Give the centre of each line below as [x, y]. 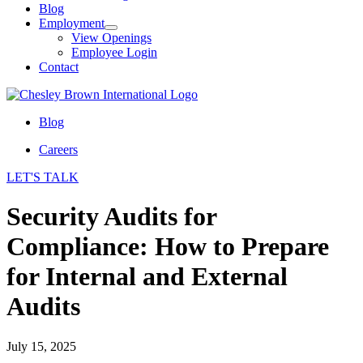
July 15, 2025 [41, 346]
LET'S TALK [43, 177]
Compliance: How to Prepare [168, 247]
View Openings [111, 38]
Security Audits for [111, 217]
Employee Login [114, 52]
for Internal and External [147, 277]
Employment [72, 23]
